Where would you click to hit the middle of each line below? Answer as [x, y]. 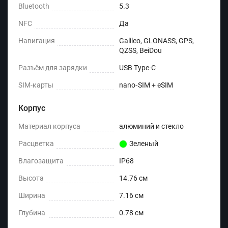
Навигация [37, 41]
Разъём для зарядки [53, 68]
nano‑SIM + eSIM [146, 85]
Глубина [32, 213]
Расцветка [36, 144]
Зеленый [144, 144]
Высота [31, 178]
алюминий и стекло [151, 126]
